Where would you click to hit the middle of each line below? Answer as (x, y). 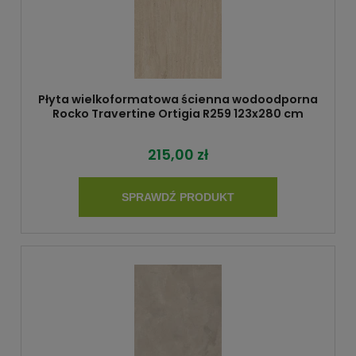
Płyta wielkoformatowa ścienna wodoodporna (178, 100)
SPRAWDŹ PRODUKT (178, 197)
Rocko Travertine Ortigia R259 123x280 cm (178, 114)
